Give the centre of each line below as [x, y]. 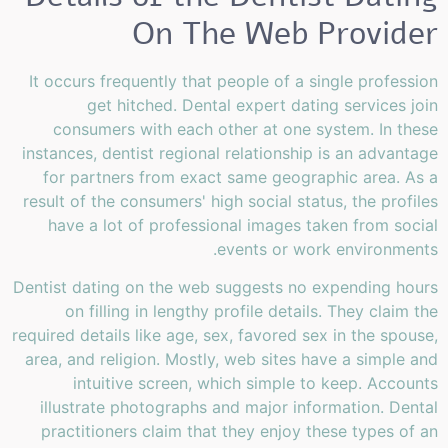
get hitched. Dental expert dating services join [262, 104]
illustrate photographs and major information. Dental [239, 406]
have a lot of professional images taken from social [243, 224]
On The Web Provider [285, 33]
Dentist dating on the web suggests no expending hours [225, 286]
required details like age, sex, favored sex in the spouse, [225, 334]
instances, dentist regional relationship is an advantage [230, 152]
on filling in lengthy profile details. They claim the [251, 310]
